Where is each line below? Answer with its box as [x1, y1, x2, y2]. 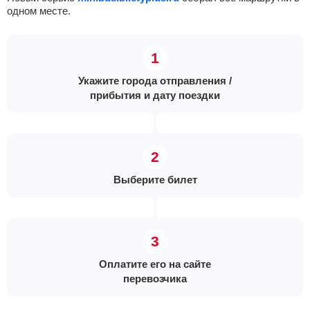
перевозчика [123, 273, 187, 284]
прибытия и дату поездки [90, 89, 220, 101]
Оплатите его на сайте [99, 258, 211, 270]
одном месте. [7, 5, 71, 17]
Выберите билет [113, 174, 197, 185]
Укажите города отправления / [78, 75, 232, 86]
